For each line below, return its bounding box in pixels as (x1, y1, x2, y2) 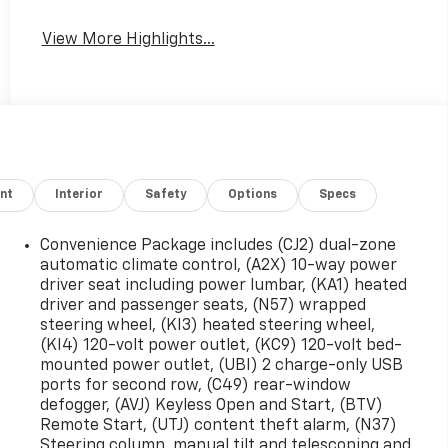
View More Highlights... (41, 31, 215, 48)
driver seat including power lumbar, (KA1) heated (39, 277, 407, 294)
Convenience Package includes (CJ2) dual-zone (39, 237, 396, 254)
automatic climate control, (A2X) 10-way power (39, 257, 397, 274)
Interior (55, 188, 104, 201)
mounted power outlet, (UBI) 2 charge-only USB (39, 357, 403, 374)
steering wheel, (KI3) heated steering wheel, (39, 317, 375, 334)
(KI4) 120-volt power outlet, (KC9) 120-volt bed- (39, 337, 402, 354)
